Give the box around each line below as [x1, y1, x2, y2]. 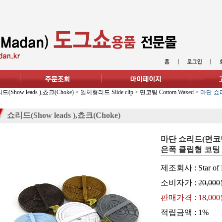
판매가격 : [160, 193, 198, 202]
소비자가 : [160, 178, 198, 187]
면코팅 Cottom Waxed [139, 89, 194, 96]
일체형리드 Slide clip [80, 89, 133, 96]
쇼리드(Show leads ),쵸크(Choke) [6, 111, 120, 119]
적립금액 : [160, 208, 198, 217]
